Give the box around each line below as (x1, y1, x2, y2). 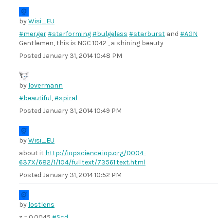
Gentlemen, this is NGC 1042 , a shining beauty (19, 39, 163, 47)
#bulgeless (92, 30, 127, 38)
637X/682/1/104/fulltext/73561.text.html (19, 158, 145, 166)
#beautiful (19, 94, 52, 102)
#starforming (48, 30, 91, 38)
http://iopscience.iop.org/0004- (45, 149, 146, 157)
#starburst (129, 30, 165, 38)
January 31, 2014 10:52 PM (43, 171, 122, 179)
